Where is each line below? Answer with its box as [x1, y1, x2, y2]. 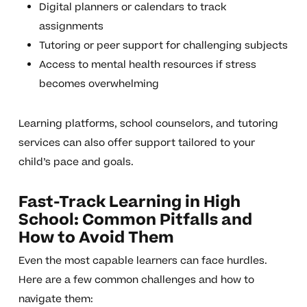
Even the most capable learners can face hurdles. [18, 254, 267, 269]
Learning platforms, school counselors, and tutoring [18, 116, 278, 132]
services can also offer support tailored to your [18, 136, 255, 151]
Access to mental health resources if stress [38, 58, 256, 73]
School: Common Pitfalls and [18, 209, 252, 232]
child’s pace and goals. [18, 155, 134, 170]
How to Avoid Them [18, 227, 174, 249]
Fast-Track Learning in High [18, 191, 241, 214]
